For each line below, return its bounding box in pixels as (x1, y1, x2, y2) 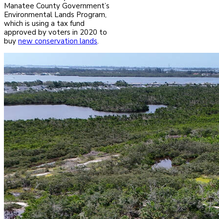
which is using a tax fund (4, 19, 85, 29)
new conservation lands (18, 36, 97, 46)
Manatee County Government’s (4, 1, 109, 11)
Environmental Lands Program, (4, 10, 107, 20)
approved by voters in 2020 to (4, 27, 107, 38)
